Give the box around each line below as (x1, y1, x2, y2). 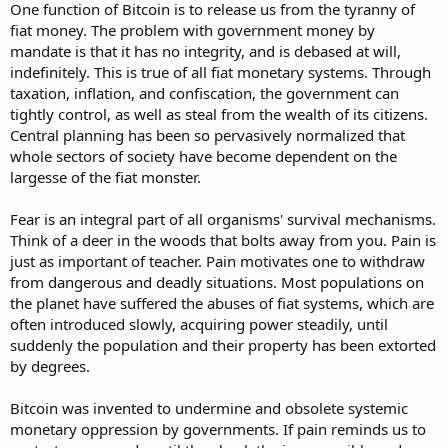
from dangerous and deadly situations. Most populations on (10, 271, 424, 292)
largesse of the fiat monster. (10, 166, 201, 187)
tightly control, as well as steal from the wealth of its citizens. (10, 103, 428, 124)
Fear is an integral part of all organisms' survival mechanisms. (10, 208, 436, 229)
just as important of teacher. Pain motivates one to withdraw (10, 250, 425, 271)
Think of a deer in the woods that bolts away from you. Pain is (10, 229, 436, 250)
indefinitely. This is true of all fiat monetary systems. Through (10, 61, 431, 82)
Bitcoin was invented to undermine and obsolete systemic (10, 397, 408, 418)
